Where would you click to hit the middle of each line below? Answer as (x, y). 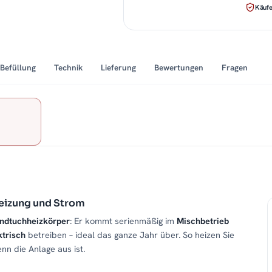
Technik (68, 68)
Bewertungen (179, 68)
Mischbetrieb (203, 221)
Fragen (235, 68)
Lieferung (118, 68)
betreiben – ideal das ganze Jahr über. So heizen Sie (130, 235)
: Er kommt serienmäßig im (123, 221)
